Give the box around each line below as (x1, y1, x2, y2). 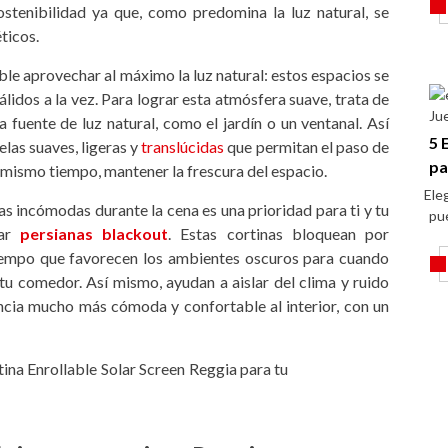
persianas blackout (10, 223, 169, 243)
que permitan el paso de (227, 136, 390, 156)
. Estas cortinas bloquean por (168, 223, 390, 243)
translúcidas (138, 136, 228, 156)
